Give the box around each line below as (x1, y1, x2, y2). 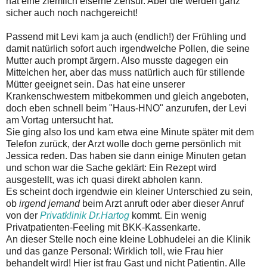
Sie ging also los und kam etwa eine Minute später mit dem (6, 126, 254, 137)
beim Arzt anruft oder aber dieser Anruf (80, 198, 244, 209)
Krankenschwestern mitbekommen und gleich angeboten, (6, 91, 249, 101)
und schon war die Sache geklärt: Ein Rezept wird (6, 162, 216, 173)
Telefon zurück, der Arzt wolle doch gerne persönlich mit (6, 138, 241, 149)
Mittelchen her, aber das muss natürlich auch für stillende (6, 67, 245, 77)
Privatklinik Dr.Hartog (40, 210, 129, 221)
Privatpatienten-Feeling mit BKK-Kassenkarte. (6, 222, 200, 232)
